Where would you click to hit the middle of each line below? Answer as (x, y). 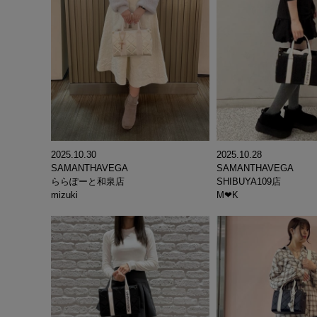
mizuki (64, 195)
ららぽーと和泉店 (88, 182)
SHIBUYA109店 (249, 182)
